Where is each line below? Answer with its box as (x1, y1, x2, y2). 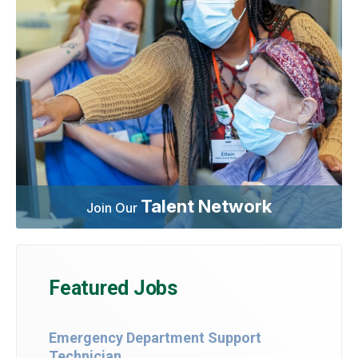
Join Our (86, 199, 141, 216)
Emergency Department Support (49, 328, 261, 346)
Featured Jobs (49, 276, 177, 300)
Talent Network (141, 194, 272, 217)
